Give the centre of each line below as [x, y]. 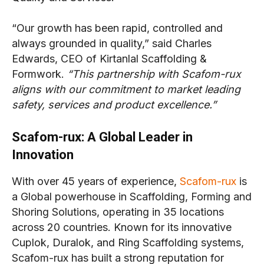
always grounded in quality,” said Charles [112, 44]
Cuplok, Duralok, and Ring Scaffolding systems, [128, 243]
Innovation [43, 155]
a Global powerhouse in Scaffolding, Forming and [132, 197]
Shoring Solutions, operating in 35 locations [118, 212]
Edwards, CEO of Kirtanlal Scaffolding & [109, 59]
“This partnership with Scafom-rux [154, 74]
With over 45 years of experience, [96, 181]
